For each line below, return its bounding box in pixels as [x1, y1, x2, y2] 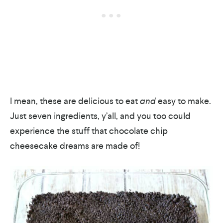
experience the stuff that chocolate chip [10, 124, 168, 136]
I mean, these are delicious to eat [10, 95, 138, 107]
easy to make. [156, 95, 211, 107]
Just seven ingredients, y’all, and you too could [10, 110, 191, 121]
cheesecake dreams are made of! [10, 139, 140, 151]
